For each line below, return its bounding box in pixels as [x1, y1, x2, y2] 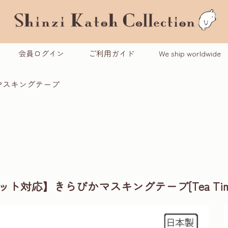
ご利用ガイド [88, 48, 134, 59]
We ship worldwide [158, 48, 221, 59]
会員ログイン [18, 48, 64, 59]
